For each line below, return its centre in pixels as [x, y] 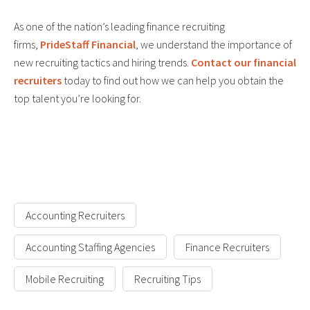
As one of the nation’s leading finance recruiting [119, 27]
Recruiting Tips [167, 279]
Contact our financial [244, 63]
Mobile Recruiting [65, 279]
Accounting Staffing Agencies [90, 247]
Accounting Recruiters [75, 216]
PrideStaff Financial [88, 45]
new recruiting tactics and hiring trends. [102, 63]
